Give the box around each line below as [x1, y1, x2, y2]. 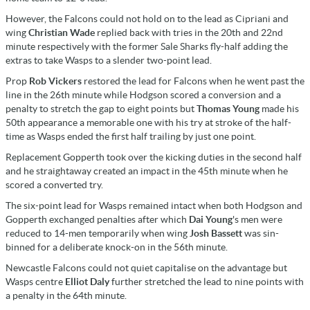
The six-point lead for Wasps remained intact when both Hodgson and [6, 199, 302, 211]
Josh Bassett [190, 227, 242, 239]
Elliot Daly [65, 275, 109, 287]
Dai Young [189, 213, 232, 225]
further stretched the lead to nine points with [109, 275, 304, 287]
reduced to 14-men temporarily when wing [6, 227, 190, 239]
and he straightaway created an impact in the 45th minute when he [6, 165, 288, 176]
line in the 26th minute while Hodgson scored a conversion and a [6, 89, 281, 100]
